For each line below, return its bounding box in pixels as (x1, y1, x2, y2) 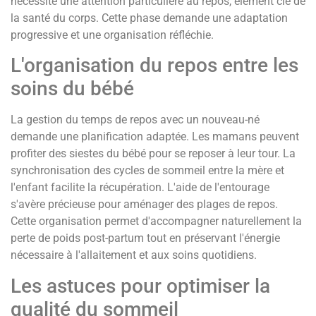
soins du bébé (11, 77, 134, 101)
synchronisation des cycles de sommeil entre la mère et (11, 164, 284, 178)
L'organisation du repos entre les (11, 54, 298, 78)
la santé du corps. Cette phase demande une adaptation (11, 11, 288, 25)
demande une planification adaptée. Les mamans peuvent (11, 130, 299, 144)
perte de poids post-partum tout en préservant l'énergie (11, 231, 280, 245)
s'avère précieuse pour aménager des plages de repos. (11, 197, 278, 212)
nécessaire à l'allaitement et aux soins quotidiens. (11, 248, 257, 262)
